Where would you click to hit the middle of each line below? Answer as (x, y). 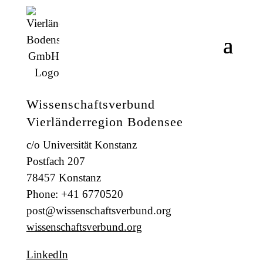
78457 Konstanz (63, 178)
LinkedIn (47, 254)
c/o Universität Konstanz (81, 145)
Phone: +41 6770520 (75, 194)
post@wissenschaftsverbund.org (99, 210)
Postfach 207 (55, 161)
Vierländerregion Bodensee (104, 122)
